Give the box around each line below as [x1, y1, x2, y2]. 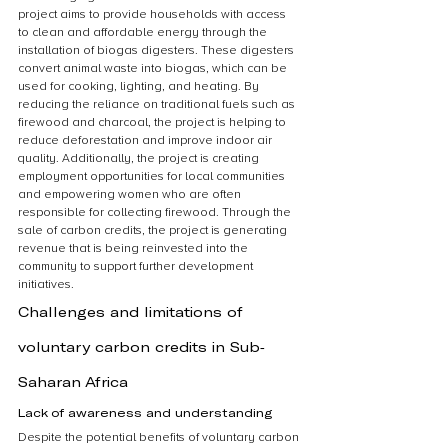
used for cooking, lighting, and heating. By [18, 79, 262, 94]
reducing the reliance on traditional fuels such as [18, 97, 298, 112]
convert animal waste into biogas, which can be [18, 61, 290, 76]
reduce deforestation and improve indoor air [18, 133, 275, 148]
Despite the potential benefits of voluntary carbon [18, 430, 302, 445]
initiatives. [18, 277, 74, 292]
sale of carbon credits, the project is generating [18, 223, 290, 238]
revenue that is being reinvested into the [18, 241, 251, 256]
